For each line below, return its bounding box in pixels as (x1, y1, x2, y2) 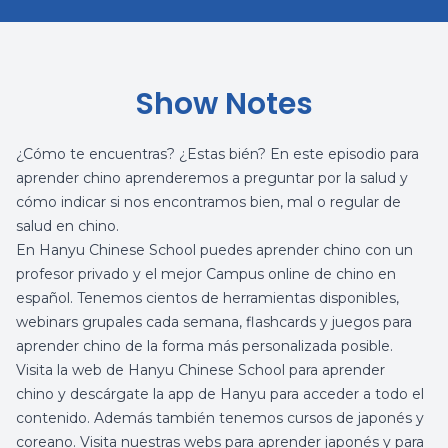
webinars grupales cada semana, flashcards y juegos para (16, 313, 412, 331)
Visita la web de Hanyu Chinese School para (16, 361, 322, 379)
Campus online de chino (206, 265, 374, 283)
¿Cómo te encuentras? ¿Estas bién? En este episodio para (16, 145, 419, 163)
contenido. (16, 409, 90, 427)
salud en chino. (16, 217, 119, 235)
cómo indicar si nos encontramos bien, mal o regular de (16, 193, 401, 211)
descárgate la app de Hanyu (70, 385, 266, 403)
